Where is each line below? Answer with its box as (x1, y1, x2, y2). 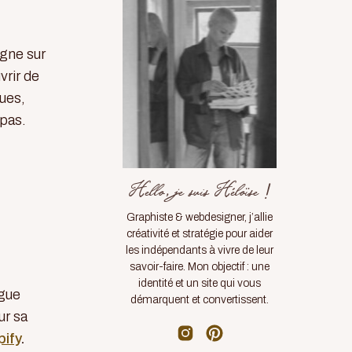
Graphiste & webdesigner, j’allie (126, 211, 273, 223)
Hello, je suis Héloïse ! (128, 184, 271, 200)
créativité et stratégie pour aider (126, 228, 273, 240)
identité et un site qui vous (138, 277, 261, 289)
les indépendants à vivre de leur (126, 244, 273, 256)
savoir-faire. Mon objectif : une (130, 261, 269, 273)
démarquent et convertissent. (130, 294, 269, 306)
